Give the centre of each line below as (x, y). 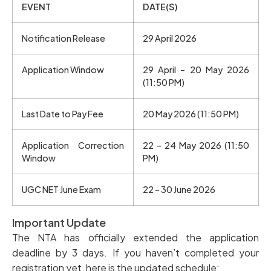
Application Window (63, 69)
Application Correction (73, 145)
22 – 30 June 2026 (179, 189)
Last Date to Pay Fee (63, 113)
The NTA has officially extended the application (135, 237)
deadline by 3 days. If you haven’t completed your (135, 252)
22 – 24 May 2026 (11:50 (196, 145)
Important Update (59, 222)
